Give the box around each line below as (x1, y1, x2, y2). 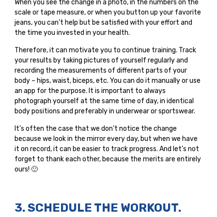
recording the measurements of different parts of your (15, 66, 187, 75)
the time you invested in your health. (15, 28, 130, 37)
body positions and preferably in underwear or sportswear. (15, 107, 195, 115)
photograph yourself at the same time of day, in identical (15, 96, 194, 105)
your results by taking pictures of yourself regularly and (15, 56, 188, 64)
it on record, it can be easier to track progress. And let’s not (15, 144, 199, 153)
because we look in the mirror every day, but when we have (15, 134, 198, 143)
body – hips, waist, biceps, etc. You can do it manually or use (15, 76, 201, 85)
